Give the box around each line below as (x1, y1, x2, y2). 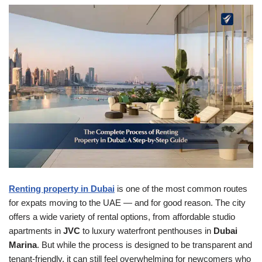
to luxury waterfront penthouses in (80, 225, 213, 236)
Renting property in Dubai (9, 183, 115, 194)
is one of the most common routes (115, 183, 247, 194)
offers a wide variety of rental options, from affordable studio (9, 211, 235, 222)
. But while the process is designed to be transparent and (37, 239, 252, 250)
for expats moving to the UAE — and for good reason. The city (9, 197, 246, 208)
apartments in (9, 225, 63, 236)
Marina (9, 239, 37, 250)
